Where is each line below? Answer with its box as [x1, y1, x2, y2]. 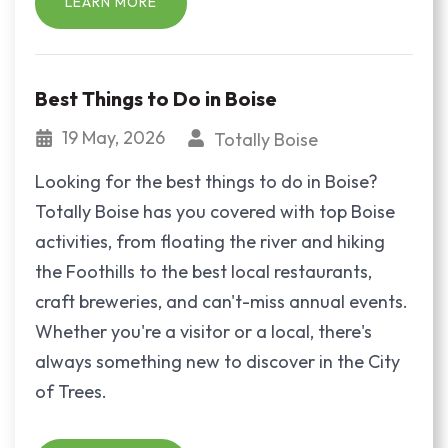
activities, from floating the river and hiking [35, 229, 385, 253]
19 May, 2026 [62, 125, 169, 149]
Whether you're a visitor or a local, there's [35, 319, 372, 343]
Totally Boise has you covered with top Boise [35, 199, 395, 223]
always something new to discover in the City [35, 349, 400, 373]
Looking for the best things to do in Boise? [35, 169, 378, 193]
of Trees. [35, 379, 107, 403]
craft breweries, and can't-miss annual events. [35, 289, 408, 313]
